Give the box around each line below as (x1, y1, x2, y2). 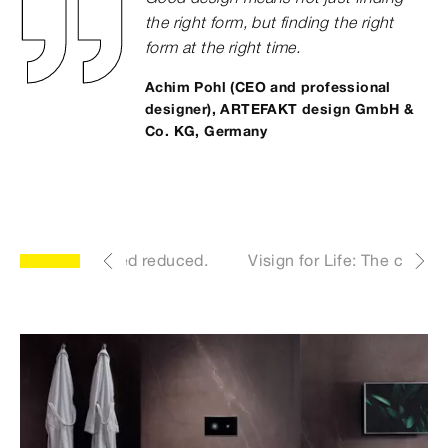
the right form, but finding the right (145, 12, 394, 33)
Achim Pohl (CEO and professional (145, 78, 391, 97)
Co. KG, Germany (145, 122, 268, 141)
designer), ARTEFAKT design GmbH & (145, 100, 415, 119)
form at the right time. (145, 37, 301, 58)
